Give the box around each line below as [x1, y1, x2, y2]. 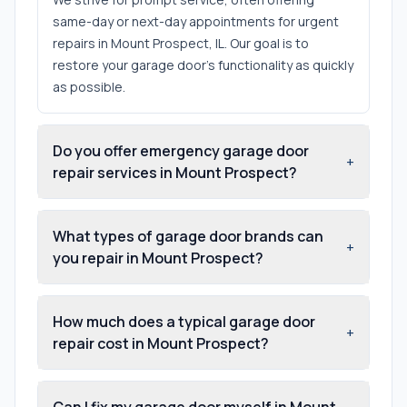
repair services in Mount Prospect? [53, 162, 297, 183]
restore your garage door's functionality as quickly [53, 55, 353, 74]
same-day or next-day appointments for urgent [53, 12, 339, 30]
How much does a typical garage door [53, 311, 315, 332]
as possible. [53, 77, 125, 95]
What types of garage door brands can [53, 225, 323, 246]
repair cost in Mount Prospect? [53, 333, 269, 353]
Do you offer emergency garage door [53, 140, 309, 161]
